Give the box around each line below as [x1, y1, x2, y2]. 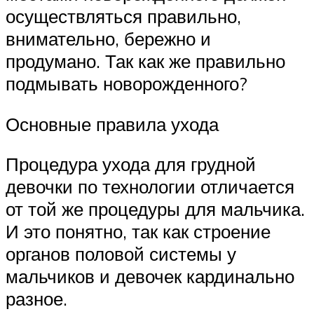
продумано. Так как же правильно [6, 49, 285, 72]
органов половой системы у [6, 243, 236, 266]
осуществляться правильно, [6, 4, 241, 27]
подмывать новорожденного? [6, 71, 247, 95]
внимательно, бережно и [6, 27, 211, 50]
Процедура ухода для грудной [6, 153, 256, 176]
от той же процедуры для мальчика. [6, 198, 305, 221]
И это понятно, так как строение [6, 220, 271, 243]
